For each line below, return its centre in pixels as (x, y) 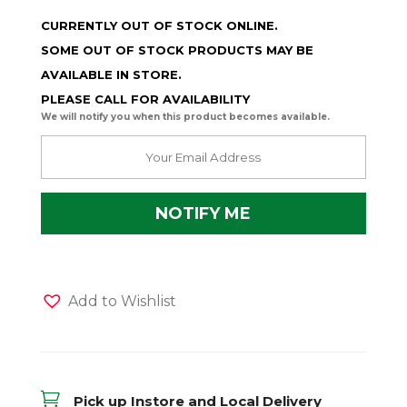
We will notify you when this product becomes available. (185, 117)
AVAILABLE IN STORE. (111, 75)
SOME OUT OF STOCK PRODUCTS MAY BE (177, 50)
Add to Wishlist (122, 302)
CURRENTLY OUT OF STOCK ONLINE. (159, 26)
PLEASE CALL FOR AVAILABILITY (145, 99)
